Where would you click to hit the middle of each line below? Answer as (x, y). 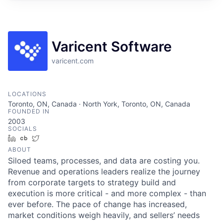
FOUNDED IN (29, 111)
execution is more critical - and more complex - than (107, 193)
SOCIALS (23, 128)
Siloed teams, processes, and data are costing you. (104, 160)
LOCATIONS (27, 94)
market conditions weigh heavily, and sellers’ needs (104, 215)
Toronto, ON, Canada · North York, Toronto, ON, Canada (99, 104)
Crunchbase (51, 138)
